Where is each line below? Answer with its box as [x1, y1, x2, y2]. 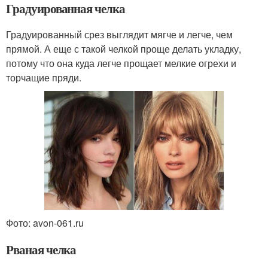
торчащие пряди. [6, 70, 81, 84]
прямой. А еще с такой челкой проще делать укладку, [6, 41, 241, 56]
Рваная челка [6, 240, 77, 259]
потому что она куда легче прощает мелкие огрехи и [6, 56, 236, 70]
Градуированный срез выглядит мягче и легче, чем [6, 27, 233, 41]
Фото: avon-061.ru [6, 216, 84, 230]
